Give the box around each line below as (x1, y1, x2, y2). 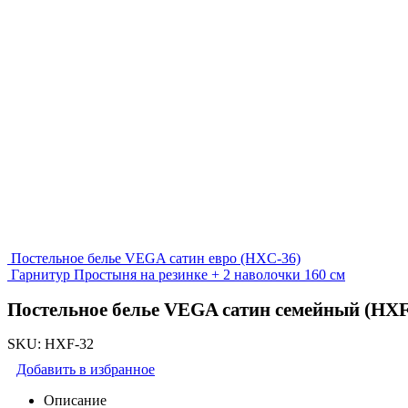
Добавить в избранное (16, 362, 155, 378)
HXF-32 (45, 336, 94, 352)
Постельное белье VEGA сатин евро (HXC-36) (11, 250, 301, 266)
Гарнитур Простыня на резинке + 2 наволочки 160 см (11, 266, 345, 282)
